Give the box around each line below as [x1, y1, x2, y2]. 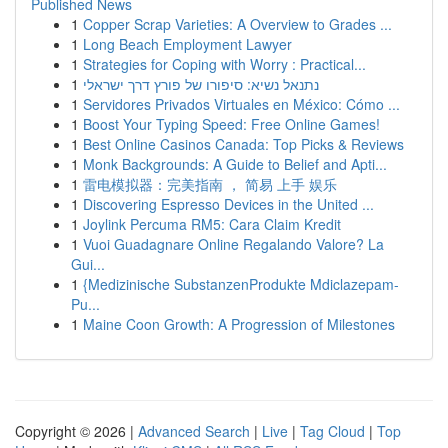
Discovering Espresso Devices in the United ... [83, 194, 374, 214]
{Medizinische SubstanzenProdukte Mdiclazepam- [83, 274, 399, 294]
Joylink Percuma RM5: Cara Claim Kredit [83, 214, 341, 234]
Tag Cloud [300, 421, 365, 441]
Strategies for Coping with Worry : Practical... [83, 54, 366, 74]
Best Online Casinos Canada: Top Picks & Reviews [83, 134, 404, 154]
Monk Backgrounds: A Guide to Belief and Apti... [83, 154, 387, 174]
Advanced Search [138, 421, 250, 441]
